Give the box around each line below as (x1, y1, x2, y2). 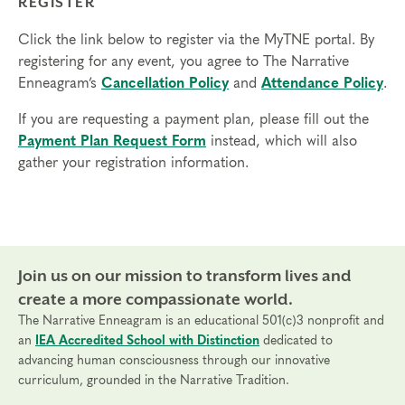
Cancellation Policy (101, 76, 229, 90)
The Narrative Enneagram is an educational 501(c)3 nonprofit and (18, 315, 384, 327)
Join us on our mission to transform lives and (18, 267, 352, 285)
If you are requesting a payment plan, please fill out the (18, 112, 369, 127)
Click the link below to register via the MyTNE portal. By (18, 33, 374, 47)
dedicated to (259, 334, 333, 347)
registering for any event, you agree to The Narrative (18, 54, 349, 69)
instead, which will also (206, 134, 357, 148)
